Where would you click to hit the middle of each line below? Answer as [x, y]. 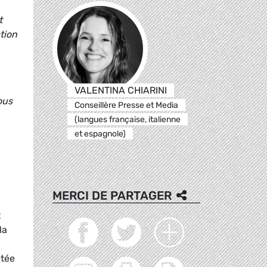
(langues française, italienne [127, 119]
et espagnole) [100, 133]
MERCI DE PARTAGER [112, 195]
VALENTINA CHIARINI [120, 90]
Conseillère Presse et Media [126, 105]
